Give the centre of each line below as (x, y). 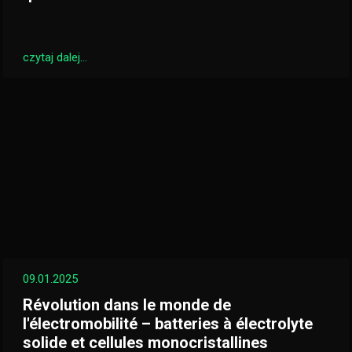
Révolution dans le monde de (127, 305)
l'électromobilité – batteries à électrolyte (168, 324)
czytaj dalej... (55, 57)
